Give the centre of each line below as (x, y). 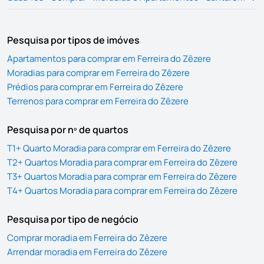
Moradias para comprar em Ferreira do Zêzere (98, 73)
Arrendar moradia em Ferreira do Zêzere (87, 252)
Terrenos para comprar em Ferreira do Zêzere (98, 101)
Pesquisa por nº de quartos (68, 130)
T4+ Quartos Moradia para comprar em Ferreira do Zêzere (122, 191)
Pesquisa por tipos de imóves (73, 40)
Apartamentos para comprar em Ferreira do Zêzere (109, 59)
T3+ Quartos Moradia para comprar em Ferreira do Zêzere (122, 177)
